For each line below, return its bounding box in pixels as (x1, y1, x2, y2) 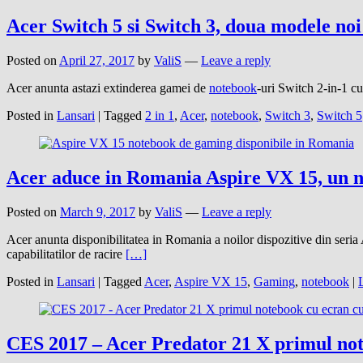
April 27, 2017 (59, 53, 135, 68)
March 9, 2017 (60, 205, 135, 220)
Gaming (254, 275, 295, 289)
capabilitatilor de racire (6, 247, 126, 262)
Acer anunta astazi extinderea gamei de (6, 81, 209, 96)
